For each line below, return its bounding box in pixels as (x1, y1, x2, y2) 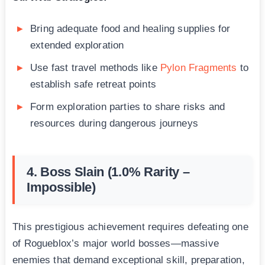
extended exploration (30, 40, 124, 51)
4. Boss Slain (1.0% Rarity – (27, 164, 190, 180)
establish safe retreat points (30, 79, 156, 91)
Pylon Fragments (160, 62, 237, 74)
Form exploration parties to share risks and (30, 101, 225, 113)
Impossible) (27, 180, 96, 195)
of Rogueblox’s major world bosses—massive (12, 238, 219, 250)
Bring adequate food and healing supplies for (30, 23, 231, 35)
